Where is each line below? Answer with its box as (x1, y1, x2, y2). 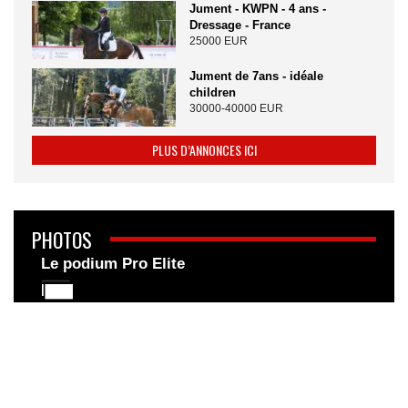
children (189, 85, 236, 99)
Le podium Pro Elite (41, 254, 185, 272)
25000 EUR (189, 34, 248, 47)
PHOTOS (32, 224, 92, 254)
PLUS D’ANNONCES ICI (151, 139, 257, 159)
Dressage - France (189, 17, 291, 32)
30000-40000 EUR (189, 101, 283, 115)
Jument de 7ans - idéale (189, 68, 323, 83)
